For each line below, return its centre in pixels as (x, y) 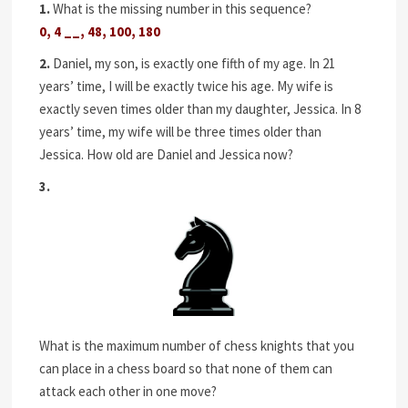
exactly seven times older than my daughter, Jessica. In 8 (200, 109)
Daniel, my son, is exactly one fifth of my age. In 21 (193, 63)
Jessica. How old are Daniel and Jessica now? (167, 154)
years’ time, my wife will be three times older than (181, 132)
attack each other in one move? (128, 392)
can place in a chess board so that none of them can (186, 369)
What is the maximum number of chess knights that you (197, 346)
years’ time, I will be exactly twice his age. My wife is (187, 86)
